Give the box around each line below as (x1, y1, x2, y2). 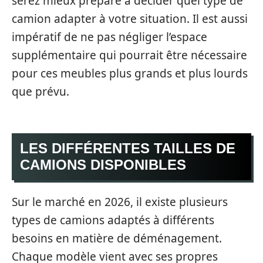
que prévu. (12, 84, 69, 99)
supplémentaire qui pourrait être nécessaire (12, 48, 247, 63)
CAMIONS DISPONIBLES (20, 156, 186, 173)
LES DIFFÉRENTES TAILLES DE (20, 140, 235, 156)
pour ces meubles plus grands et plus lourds (12, 66, 248, 81)
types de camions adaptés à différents (12, 213, 214, 228)
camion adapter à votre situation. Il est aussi (12, 11, 248, 26)
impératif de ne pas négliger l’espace (12, 29, 207, 45)
